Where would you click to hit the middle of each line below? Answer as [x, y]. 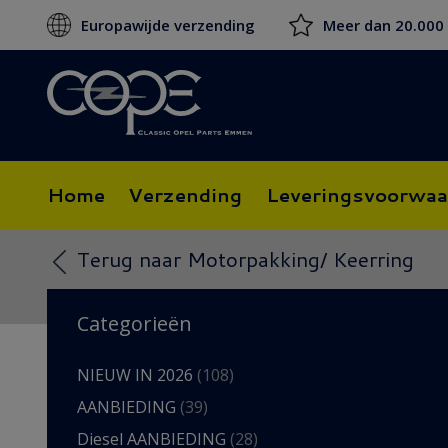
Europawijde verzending [168, 25]
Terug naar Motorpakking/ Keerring [245, 259]
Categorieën [134, 323]
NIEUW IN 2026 [137, 375]
